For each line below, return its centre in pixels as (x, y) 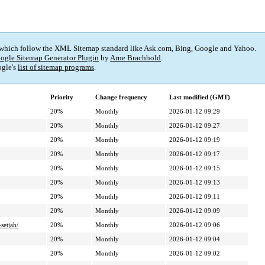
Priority (62, 97)
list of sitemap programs (56, 67)
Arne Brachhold (135, 58)
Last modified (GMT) (200, 97)
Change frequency (121, 97)
